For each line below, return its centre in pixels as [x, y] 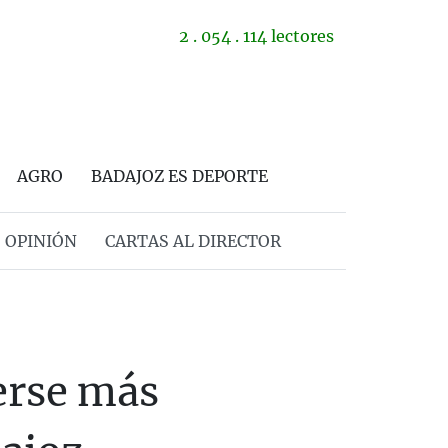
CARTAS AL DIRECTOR [192, 241]
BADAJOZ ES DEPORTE [179, 176]
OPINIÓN [40, 241]
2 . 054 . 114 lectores [256, 36]
